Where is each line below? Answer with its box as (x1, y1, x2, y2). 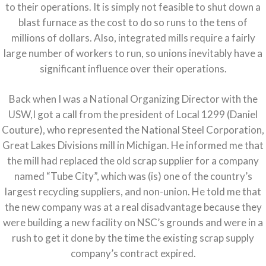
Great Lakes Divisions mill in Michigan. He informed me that (2, 139, 264, 152)
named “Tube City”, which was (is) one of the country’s (14, 170, 252, 183)
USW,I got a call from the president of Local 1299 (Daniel (8, 108, 258, 121)
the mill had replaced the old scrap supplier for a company (7, 154, 259, 167)
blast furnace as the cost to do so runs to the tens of (18, 16, 248, 29)
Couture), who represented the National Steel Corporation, (2, 123, 264, 137)
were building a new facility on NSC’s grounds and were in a (3, 216, 263, 229)
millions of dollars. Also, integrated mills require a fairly (11, 31, 255, 45)
